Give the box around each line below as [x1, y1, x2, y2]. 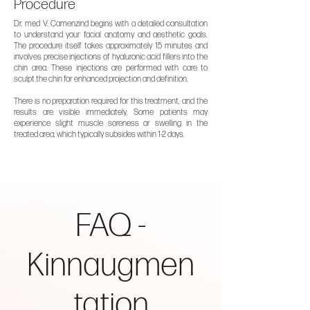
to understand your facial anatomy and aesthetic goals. [14, 30, 208, 40]
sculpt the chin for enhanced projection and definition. [14, 74, 188, 84]
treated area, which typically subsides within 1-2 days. [14, 129, 185, 140]
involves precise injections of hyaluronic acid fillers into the [14, 52, 208, 62]
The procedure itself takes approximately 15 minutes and [14, 41, 208, 51]
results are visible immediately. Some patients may [14, 107, 208, 118]
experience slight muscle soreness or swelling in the [14, 118, 208, 129]
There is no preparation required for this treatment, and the [14, 96, 208, 107]
